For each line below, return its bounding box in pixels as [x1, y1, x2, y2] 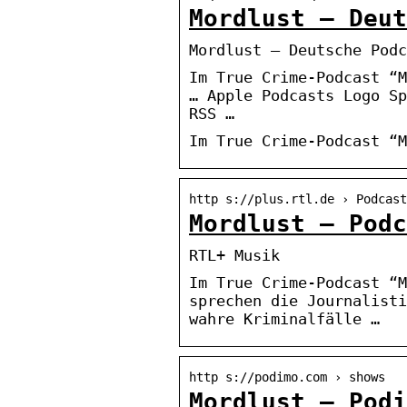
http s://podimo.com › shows [189, 369, 385, 384]
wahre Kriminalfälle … [189, 309, 380, 328]
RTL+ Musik [189, 245, 280, 264]
